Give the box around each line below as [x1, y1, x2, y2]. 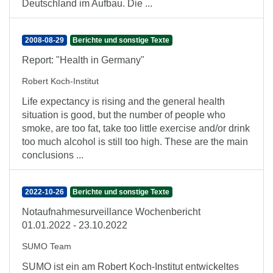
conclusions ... [22, 150, 83, 160]
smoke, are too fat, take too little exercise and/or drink [22, 123, 250, 133]
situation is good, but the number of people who [22, 110, 225, 120]
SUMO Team [22, 241, 71, 251]
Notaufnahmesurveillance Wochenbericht [22, 207, 200, 217]
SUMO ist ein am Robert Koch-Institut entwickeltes [22, 261, 239, 272]
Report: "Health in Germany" [22, 55, 144, 65]
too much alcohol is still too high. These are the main [22, 136, 248, 147]
